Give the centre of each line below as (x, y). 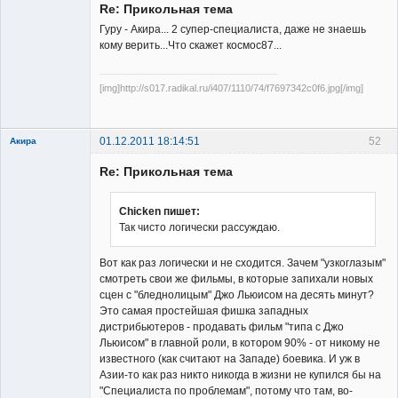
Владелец (35, 255)
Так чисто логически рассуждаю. (199, 228)
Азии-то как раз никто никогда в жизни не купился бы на (240, 375)
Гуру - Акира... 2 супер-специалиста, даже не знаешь (233, 30)
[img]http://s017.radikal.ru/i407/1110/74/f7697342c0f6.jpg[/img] (231, 88)
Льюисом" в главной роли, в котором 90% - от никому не (240, 343)
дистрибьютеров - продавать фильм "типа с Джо (222, 327)
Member (30, 93)
